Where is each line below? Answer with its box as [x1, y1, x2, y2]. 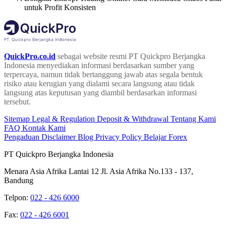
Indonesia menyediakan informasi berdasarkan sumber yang [4, 61, 194, 70]
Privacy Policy [95, 132, 144, 141]
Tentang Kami [171, 114, 216, 123]
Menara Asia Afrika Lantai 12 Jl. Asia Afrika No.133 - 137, [4, 166, 193, 176]
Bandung [4, 176, 33, 185]
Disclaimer [41, 132, 78, 141]
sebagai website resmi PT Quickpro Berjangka [58, 51, 205, 61]
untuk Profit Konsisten [24, 3, 96, 12]
